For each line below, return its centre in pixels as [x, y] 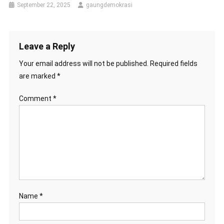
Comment [36, 99]
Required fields [173, 64]
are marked [38, 76]
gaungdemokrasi [109, 5]
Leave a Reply [47, 46]
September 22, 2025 [44, 5]
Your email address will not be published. [83, 64]
